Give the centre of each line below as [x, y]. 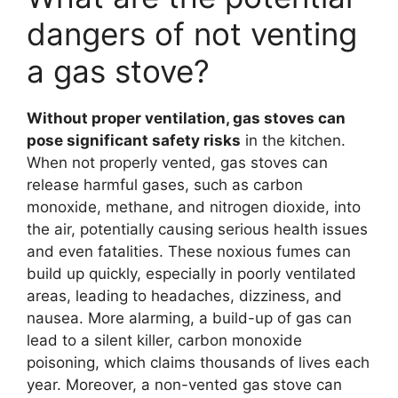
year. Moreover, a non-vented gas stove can [184, 384]
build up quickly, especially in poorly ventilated [191, 273]
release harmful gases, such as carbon [165, 184]
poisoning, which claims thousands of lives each [198, 362]
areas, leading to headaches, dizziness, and [184, 295]
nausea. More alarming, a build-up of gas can [189, 318]
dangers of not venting [192, 33]
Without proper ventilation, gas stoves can [186, 118]
